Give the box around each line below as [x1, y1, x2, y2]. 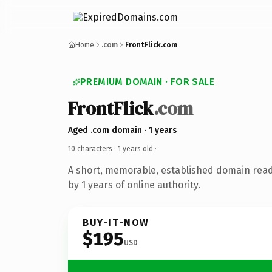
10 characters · [68, 144, 118, 153]
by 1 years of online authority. [68, 178, 200, 191]
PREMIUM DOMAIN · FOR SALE [80, 76, 214, 87]
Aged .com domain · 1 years [68, 124, 177, 135]
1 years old [118, 144, 153, 153]
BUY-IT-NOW [83, 216, 149, 228]
